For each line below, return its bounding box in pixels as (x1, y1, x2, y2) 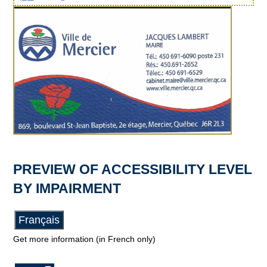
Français (18, 214, 60, 226)
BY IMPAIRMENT (13, 181, 122, 197)
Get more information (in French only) (13, 234, 156, 244)
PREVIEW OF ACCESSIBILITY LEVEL (13, 162, 253, 178)
